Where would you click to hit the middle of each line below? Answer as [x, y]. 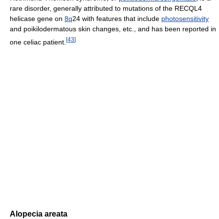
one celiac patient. [38, 42]
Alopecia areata [39, 214]
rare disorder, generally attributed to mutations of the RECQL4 [106, 8]
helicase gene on [37, 18]
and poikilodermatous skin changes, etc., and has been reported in [113, 29]
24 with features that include [117, 18]
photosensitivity [185, 18]
